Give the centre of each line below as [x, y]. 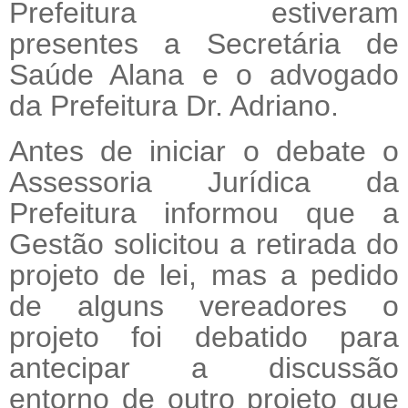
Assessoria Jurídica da [204, 182]
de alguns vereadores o [204, 306]
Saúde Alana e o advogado [204, 74]
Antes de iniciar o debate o [204, 151]
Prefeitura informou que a [204, 213]
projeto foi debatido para [204, 337]
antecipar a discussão [204, 367]
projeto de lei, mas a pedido [204, 275]
